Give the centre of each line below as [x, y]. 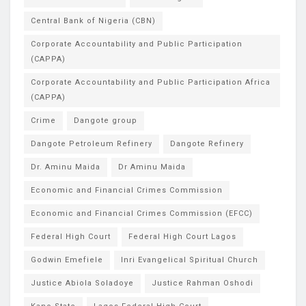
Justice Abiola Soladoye [82, 283]
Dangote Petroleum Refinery [92, 143]
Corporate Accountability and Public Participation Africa [151, 82]
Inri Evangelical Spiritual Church [190, 260]
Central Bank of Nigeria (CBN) [93, 20]
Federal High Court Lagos [182, 236]
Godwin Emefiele [67, 260]
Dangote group [106, 120]
